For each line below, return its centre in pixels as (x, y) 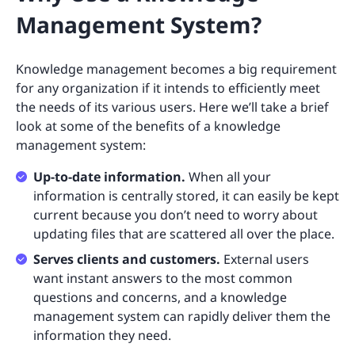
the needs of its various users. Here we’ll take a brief (172, 107)
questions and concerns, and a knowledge (160, 297)
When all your (228, 176)
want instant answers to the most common (163, 278)
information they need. (102, 335)
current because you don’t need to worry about (176, 214)
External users (266, 259)
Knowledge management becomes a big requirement (176, 69)
